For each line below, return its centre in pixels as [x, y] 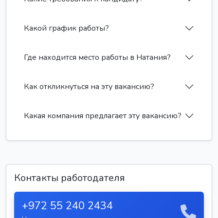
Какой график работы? [66, 28]
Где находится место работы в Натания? [97, 57]
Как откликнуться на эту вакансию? [89, 86]
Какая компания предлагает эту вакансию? [103, 116]
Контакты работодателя [70, 178]
